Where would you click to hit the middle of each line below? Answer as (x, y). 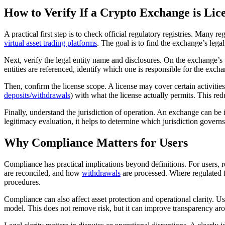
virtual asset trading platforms (50, 43)
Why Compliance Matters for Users (96, 142)
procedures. (22, 182)
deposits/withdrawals (37, 95)
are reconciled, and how (43, 173)
